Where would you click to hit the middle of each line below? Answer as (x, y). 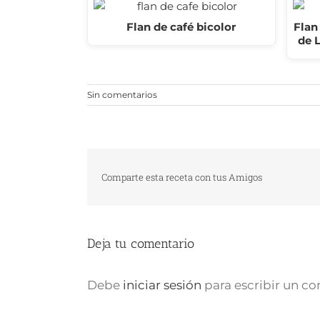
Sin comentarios (122, 95)
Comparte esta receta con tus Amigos (182, 177)
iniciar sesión (164, 285)
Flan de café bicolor (181, 27)
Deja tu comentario (141, 243)
